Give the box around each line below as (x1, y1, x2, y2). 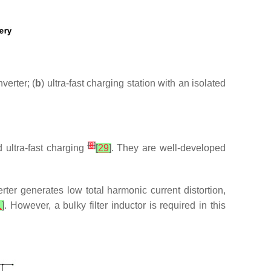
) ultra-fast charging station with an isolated (41, 78, 226, 88)
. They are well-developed (111, 143, 226, 153)
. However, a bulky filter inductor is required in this (4, 200, 226, 211)
